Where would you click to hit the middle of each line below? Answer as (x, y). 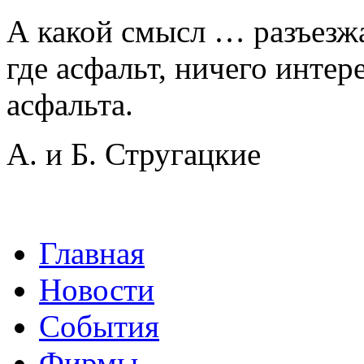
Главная (92, 253)
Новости (97, 290)
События (99, 326)
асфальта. (70, 104)
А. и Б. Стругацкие (134, 154)
